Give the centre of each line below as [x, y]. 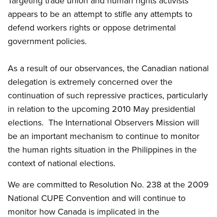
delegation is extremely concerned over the [90, 82]
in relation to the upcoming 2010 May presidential [101, 109]
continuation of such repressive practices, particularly [108, 95]
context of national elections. [62, 163]
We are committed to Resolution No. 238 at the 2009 [108, 185]
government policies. [47, 41]
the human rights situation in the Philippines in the [102, 150]
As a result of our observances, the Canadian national [108, 68]
